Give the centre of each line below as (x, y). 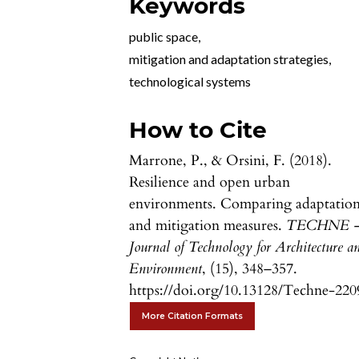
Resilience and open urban (210, 183)
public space (164, 37)
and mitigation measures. (208, 226)
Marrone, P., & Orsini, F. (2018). (231, 161)
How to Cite (198, 130)
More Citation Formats (193, 317)
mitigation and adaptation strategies (229, 59)
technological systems (190, 82)
